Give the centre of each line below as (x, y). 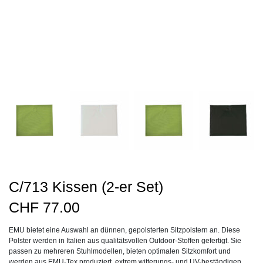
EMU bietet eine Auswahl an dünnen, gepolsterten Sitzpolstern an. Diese (124, 230)
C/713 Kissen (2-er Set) (86, 187)
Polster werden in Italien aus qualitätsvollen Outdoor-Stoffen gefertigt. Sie (125, 241)
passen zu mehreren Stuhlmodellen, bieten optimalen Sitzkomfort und (120, 251)
